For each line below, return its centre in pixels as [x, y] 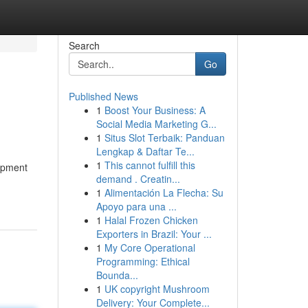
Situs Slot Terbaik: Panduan [164, 137]
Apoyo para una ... [136, 206]
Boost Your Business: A [155, 110]
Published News [103, 96]
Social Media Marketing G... [156, 124]
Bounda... [117, 275]
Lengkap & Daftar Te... [145, 151]
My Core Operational [150, 247]
